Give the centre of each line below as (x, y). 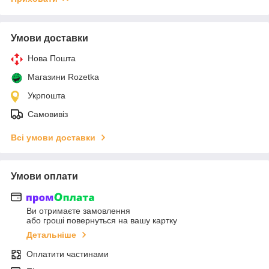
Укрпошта (47, 95)
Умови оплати (44, 176)
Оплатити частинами (68, 254)
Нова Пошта (52, 58)
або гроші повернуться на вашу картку (102, 221)
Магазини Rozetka (63, 77)
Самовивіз (48, 114)
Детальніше (51, 235)
